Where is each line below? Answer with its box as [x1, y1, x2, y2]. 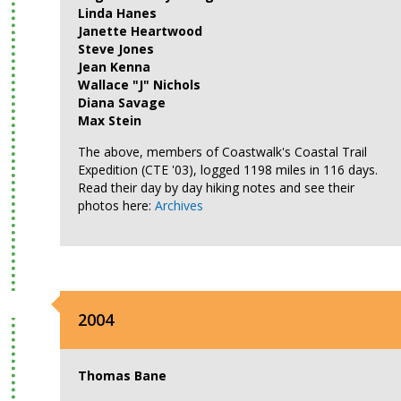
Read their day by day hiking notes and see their [78, 179, 355, 196]
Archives [155, 197, 204, 214]
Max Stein [78, 112, 142, 129]
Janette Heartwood [78, 22, 203, 39]
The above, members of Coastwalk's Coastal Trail [78, 143, 368, 160]
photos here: [78, 197, 156, 214]
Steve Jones [78, 40, 155, 57]
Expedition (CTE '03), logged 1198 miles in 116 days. [78, 161, 379, 178]
